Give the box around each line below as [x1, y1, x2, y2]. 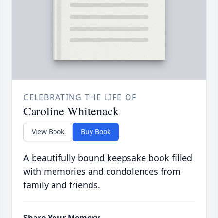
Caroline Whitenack [23, 103, 119, 119]
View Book [32, 127, 64, 137]
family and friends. [23, 179, 100, 191]
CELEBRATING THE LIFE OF [23, 92, 137, 103]
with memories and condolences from [23, 165, 181, 178]
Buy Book [81, 127, 110, 137]
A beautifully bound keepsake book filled [23, 152, 192, 164]
